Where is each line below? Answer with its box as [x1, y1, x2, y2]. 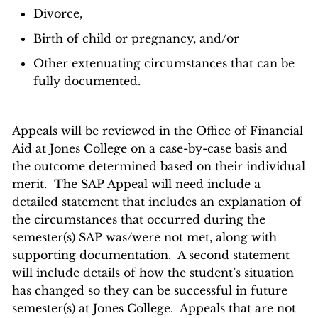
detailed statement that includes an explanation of [12, 194, 302, 209]
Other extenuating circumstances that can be [33, 56, 295, 70]
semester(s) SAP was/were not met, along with [12, 230, 277, 244]
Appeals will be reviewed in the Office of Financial [12, 124, 303, 138]
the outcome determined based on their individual [12, 159, 305, 173]
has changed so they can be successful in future [12, 283, 287, 297]
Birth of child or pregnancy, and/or [33, 31, 239, 45]
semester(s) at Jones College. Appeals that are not [12, 301, 296, 315]
